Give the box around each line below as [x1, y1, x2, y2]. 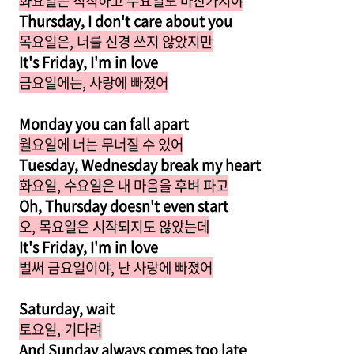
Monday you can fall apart [19, 113, 189, 134]
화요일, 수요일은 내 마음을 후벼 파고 [19, 175, 228, 196]
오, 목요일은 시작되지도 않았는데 [19, 216, 209, 237]
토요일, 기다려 [19, 318, 102, 340]
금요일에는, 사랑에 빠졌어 [19, 72, 168, 93]
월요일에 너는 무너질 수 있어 [19, 134, 183, 155]
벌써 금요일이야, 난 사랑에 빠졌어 [19, 257, 213, 278]
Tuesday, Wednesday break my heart [19, 154, 261, 175]
